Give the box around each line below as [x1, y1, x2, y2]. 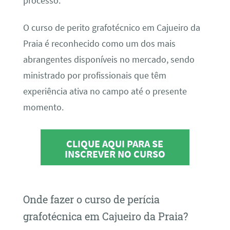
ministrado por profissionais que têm [23, 69, 166, 81]
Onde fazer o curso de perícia [23, 193, 160, 206]
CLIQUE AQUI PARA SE [66, 137, 164, 150]
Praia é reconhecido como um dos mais [23, 37, 176, 49]
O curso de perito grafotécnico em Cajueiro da [23, 22, 200, 33]
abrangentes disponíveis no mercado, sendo [23, 53, 195, 65]
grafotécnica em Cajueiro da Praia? [23, 209, 188, 223]
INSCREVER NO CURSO [64, 147, 165, 161]
